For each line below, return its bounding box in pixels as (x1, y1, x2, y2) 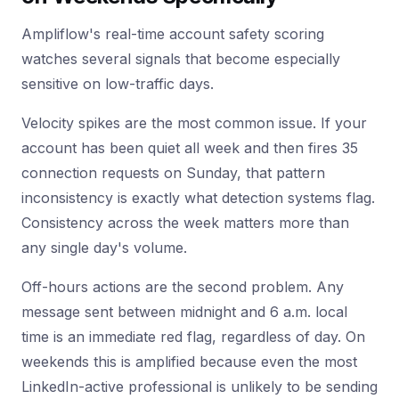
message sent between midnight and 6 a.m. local (21, 303, 347, 321)
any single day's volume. (21, 239, 187, 256)
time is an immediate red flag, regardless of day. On (21, 328, 365, 346)
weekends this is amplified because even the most (21, 353, 357, 370)
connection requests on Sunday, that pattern (21, 164, 325, 182)
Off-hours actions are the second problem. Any (21, 278, 344, 296)
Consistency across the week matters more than (21, 214, 349, 232)
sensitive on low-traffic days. (21, 75, 214, 93)
